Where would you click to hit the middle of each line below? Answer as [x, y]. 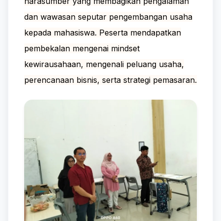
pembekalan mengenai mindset [82, 48]
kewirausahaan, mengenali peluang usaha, [104, 64]
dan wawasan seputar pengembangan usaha [108, 17]
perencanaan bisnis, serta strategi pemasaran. [110, 80]
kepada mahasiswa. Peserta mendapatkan [103, 32]
